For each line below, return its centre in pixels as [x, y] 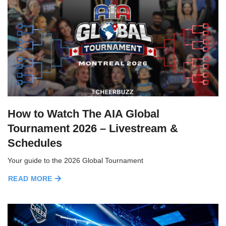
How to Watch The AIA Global [83, 114]
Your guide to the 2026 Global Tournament [75, 160]
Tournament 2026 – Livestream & [93, 128]
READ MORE [30, 179]
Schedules [35, 143]
